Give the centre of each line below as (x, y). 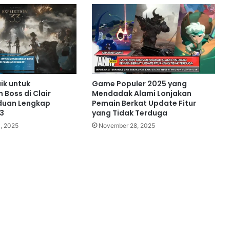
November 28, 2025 (127, 125)
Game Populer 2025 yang (139, 83)
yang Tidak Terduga (129, 113)
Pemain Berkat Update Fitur (144, 103)
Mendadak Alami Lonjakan (141, 93)
